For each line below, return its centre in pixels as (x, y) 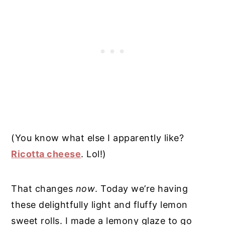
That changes (43, 189)
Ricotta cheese (46, 154)
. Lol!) (94, 154)
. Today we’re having (142, 189)
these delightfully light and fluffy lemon (99, 205)
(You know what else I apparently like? (98, 138)
